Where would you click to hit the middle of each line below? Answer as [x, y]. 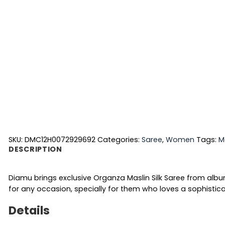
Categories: [120, 139]
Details [29, 211]
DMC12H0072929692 [60, 139]
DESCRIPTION [35, 149]
